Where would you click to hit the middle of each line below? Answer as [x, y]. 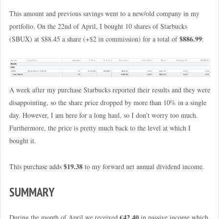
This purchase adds [36, 166]
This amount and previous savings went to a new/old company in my [104, 13]
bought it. [22, 141]
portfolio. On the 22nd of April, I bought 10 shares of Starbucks [98, 26]
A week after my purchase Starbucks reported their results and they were [109, 90]
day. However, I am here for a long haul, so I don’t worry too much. [103, 115]
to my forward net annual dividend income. [143, 166]
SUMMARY [32, 192]
